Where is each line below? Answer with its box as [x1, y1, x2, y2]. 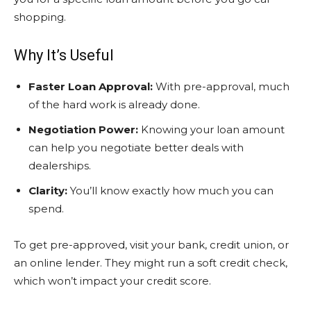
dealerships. [28, 159, 91, 172]
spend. [28, 202, 64, 215]
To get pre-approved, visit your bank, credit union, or [14, 238, 289, 251]
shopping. [14, 10, 66, 24]
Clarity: [28, 184, 67, 197]
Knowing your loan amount [138, 123, 285, 136]
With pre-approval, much [153, 80, 289, 93]
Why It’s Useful [14, 47, 114, 64]
